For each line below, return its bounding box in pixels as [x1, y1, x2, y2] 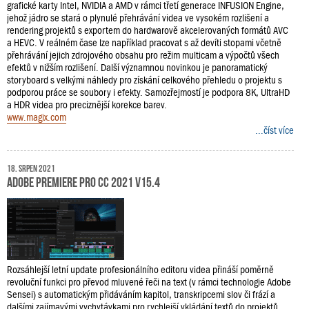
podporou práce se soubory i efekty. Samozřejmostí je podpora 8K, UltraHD [7, 87, 290, 99]
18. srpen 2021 [7, 163, 55, 173]
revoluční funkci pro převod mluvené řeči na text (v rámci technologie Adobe [7, 277, 291, 288]
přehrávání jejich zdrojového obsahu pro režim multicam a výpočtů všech [7, 50, 279, 61]
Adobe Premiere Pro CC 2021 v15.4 [7, 174, 160, 188]
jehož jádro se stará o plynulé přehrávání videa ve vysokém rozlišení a [7, 12, 269, 24]
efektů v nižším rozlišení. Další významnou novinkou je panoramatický [7, 62, 268, 74]
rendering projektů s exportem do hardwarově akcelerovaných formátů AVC [7, 25, 288, 37]
